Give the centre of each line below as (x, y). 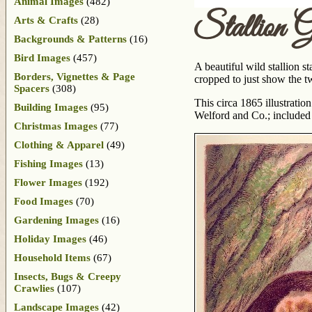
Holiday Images (50, 239)
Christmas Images (56, 126)
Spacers (32, 88)
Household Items (52, 257)
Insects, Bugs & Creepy (68, 276)
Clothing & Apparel (59, 145)
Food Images (44, 201)
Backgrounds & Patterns (70, 39)
